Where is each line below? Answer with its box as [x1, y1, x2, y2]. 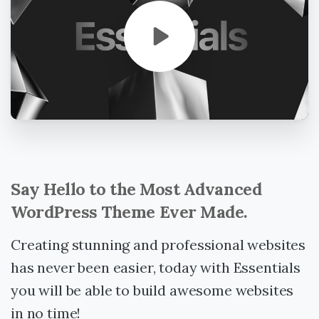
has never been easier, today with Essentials [11, 258, 300, 276]
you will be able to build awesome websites [11, 281, 294, 299]
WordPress [11, 200, 98, 222]
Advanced [183, 178, 262, 200]
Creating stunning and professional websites [11, 235, 306, 253]
